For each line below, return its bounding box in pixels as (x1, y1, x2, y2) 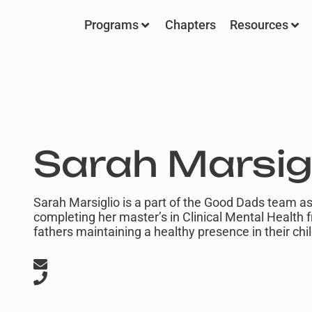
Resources (230, 17, 288, 32)
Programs (84, 17, 139, 32)
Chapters (165, 17, 216, 32)
